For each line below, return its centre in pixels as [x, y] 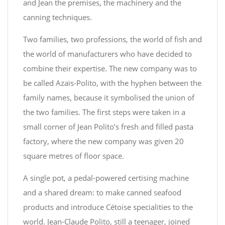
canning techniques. [58, 17]
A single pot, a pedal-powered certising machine [106, 178]
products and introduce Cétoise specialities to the [108, 207]
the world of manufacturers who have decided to [107, 54]
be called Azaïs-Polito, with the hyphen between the [112, 83]
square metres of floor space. [74, 156]
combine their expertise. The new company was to [110, 68]
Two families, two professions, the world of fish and [113, 39]
